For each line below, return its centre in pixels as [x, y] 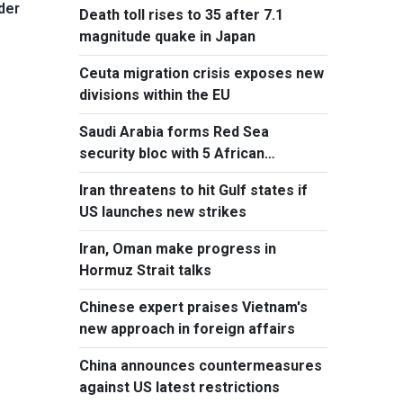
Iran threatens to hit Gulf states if [193, 190]
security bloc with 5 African [172, 153]
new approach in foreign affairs [187, 329]
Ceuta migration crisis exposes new [201, 73]
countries [112, 175]
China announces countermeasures [201, 366]
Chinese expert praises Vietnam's [193, 307]
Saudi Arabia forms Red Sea [174, 132]
